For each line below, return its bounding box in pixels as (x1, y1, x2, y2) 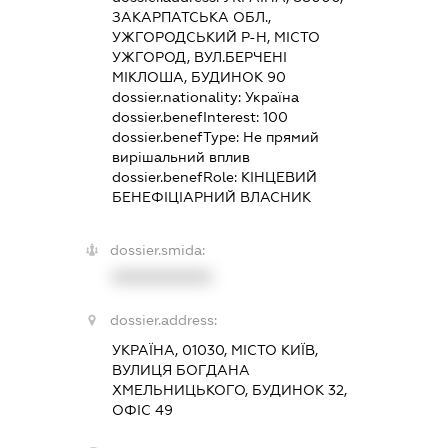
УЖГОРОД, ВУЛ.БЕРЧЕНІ (111, 49, 287, 66)
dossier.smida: (109, 242, 205, 259)
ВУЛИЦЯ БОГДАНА (111, 362, 250, 379)
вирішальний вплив (111, 149, 250, 166)
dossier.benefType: (111, 129, 243, 146)
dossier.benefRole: (111, 169, 241, 186)
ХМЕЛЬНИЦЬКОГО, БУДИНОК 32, (111, 382, 347, 399)
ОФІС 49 (111, 402, 173, 419)
